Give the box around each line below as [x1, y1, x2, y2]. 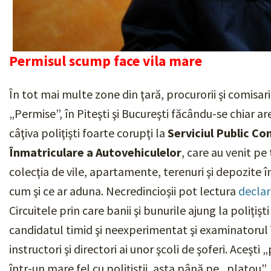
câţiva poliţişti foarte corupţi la [9, 125, 168, 140]
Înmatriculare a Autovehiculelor [9, 144, 181, 160]
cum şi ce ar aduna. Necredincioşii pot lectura [9, 183, 238, 198]
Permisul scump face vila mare [9, 51, 202, 70]
